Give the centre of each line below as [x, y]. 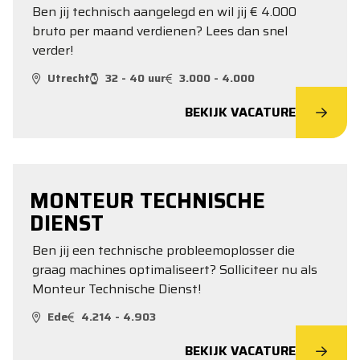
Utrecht [69, 78]
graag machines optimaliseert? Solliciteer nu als [175, 270]
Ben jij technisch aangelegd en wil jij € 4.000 [164, 12]
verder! [53, 50]
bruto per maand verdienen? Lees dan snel [160, 31]
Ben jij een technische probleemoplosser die [164, 250]
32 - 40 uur [135, 78]
